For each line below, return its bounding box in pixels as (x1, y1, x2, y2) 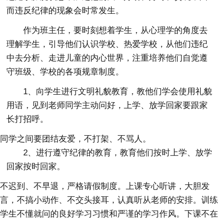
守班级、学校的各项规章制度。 (6, 67, 124, 76)
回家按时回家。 (6, 161, 66, 171)
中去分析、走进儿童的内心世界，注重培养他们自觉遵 (6, 53, 208, 63)
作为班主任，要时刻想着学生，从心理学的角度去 (23, 25, 208, 35)
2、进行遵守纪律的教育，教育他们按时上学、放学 (23, 147, 213, 157)
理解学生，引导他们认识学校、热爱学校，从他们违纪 (6, 39, 208, 49)
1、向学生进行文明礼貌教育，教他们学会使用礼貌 (23, 86, 213, 96)
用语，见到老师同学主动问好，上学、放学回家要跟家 (6, 100, 208, 110)
